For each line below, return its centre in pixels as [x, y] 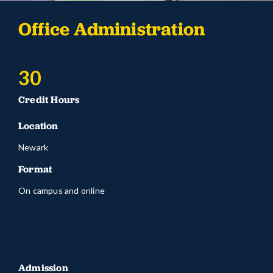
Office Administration [112, 29]
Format [35, 168]
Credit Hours [49, 99]
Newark [34, 147]
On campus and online [62, 190]
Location [38, 125]
